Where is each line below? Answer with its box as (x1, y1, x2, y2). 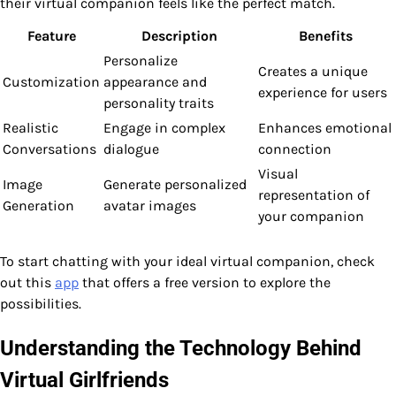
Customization (3, 73, 100, 91)
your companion (258, 208, 364, 225)
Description (141, 27, 217, 45)
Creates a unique (258, 63, 368, 80)
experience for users (258, 84, 387, 102)
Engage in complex (103, 119, 225, 137)
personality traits (103, 95, 214, 112)
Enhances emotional (258, 119, 392, 137)
